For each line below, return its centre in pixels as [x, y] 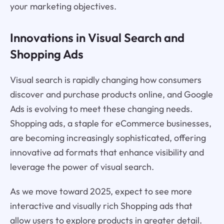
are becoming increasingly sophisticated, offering [108, 138]
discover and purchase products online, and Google [111, 94]
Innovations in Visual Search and [97, 38]
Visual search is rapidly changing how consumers [105, 80]
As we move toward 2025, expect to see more [101, 191]
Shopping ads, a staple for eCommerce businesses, [110, 123]
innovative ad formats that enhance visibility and [107, 152]
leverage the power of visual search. [82, 167]
